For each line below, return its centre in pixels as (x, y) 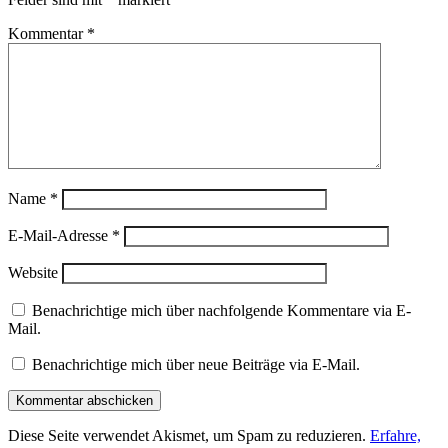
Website (33, 272)
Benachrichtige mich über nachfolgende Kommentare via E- (221, 310)
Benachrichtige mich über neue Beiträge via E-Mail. (196, 364)
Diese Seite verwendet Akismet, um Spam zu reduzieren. (189, 435)
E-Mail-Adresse (60, 235)
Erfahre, (395, 435)
